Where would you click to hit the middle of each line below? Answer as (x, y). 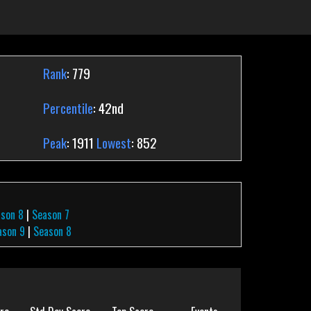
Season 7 (51, 215)
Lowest (114, 143)
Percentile (68, 108)
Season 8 (53, 231)
